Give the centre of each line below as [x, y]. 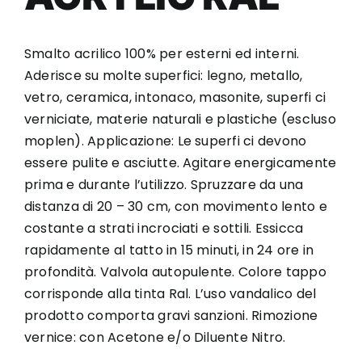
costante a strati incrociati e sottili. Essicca [164, 228]
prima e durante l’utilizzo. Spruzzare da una [164, 185]
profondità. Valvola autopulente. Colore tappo [175, 272]
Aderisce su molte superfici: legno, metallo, [163, 76]
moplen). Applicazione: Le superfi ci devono [165, 141]
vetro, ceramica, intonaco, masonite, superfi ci [175, 97]
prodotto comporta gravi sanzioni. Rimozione [171, 316]
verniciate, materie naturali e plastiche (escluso [180, 119]
